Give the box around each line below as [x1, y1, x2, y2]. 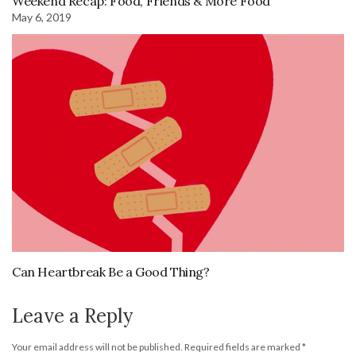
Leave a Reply [12, 303, 133, 328]
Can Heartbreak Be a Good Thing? [12, 263, 210, 280]
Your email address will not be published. [12, 340, 183, 353]
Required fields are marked [184, 340, 302, 353]
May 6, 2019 [12, 10, 72, 25]
